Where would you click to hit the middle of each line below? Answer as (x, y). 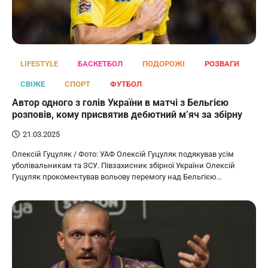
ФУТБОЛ (126, 84)
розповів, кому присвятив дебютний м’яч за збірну (127, 115)
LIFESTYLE (39, 64)
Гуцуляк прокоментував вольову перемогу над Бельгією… (117, 177)
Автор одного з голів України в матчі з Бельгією (120, 103)
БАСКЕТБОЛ (100, 64)
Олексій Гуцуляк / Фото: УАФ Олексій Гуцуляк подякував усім (123, 154)
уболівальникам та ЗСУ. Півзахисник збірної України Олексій (124, 166)
